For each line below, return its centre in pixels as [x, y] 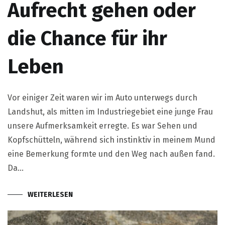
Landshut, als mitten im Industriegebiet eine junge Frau [110, 112]
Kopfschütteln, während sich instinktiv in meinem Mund [111, 140]
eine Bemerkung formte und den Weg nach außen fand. [111, 154]
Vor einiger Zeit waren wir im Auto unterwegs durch [102, 98]
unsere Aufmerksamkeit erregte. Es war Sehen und [102, 126]
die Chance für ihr [87, 39]
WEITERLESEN [50, 195]
